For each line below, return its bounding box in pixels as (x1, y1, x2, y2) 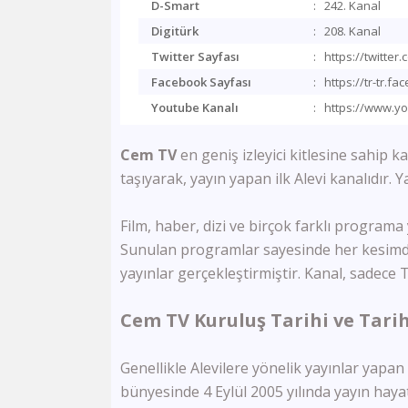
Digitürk (151, 23, 199, 39)
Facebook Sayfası (151, 74, 251, 90)
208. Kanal (323, 23, 381, 39)
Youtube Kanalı (151, 99, 239, 116)
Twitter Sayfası (151, 48, 240, 65)
